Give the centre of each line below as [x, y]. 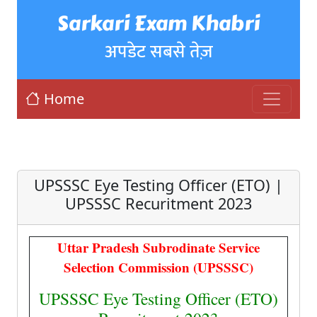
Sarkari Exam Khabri [158, 23]
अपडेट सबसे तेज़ [158, 52]
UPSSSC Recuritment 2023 [158, 203]
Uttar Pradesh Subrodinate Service [158, 247]
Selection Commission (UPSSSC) [158, 267]
